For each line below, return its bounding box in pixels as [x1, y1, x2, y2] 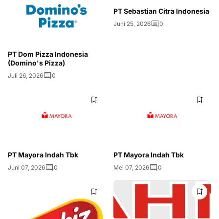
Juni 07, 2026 [8, 164, 45, 171]
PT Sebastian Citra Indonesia [113, 6, 209, 15]
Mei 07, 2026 [113, 164, 149, 171]
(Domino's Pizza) [8, 58, 65, 67]
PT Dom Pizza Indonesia [8, 49, 88, 58]
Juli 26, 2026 [8, 71, 43, 79]
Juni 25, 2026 [113, 20, 151, 27]
